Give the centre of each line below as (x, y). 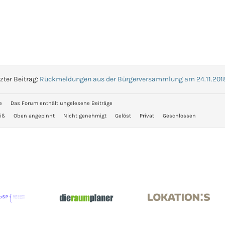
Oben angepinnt (34, 116)
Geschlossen (179, 116)
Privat (147, 116)
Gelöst (123, 116)
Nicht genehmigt (85, 116)
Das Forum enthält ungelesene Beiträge (62, 103)
